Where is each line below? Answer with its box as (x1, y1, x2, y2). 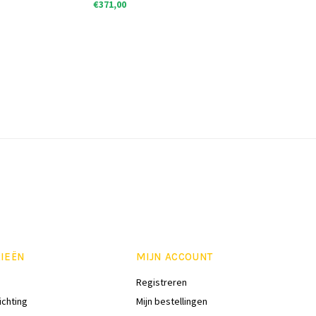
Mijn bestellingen (135, 295, 207, 308)
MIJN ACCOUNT (135, 250, 213, 263)
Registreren (135, 276, 187, 288)
